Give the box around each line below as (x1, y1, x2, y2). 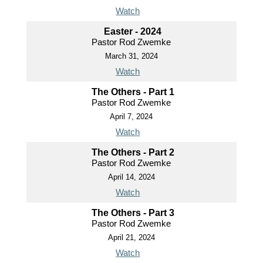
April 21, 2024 (107, 233, 155, 242)
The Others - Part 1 (91, 87, 174, 97)
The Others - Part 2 (91, 147, 174, 158)
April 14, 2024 (107, 173, 155, 182)
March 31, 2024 (104, 52, 158, 61)
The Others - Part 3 (91, 208, 174, 218)
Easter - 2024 (104, 26, 162, 37)
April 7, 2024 (110, 112, 153, 122)
